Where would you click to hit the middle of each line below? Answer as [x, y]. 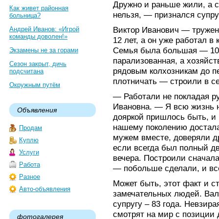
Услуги [29, 152]
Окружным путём [35, 85]
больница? [25, 15]
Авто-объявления [45, 189]
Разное [30, 177]
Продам [31, 128]
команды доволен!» [38, 36]
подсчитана [26, 71]
